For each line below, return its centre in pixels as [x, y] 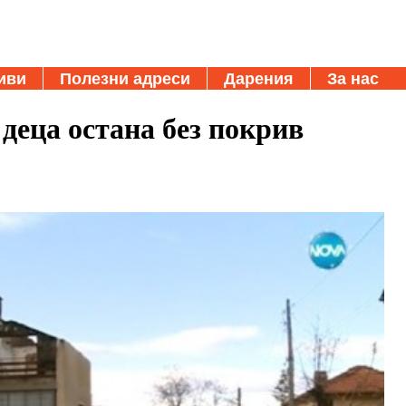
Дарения [259, 78]
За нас [353, 78]
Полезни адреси [125, 78]
